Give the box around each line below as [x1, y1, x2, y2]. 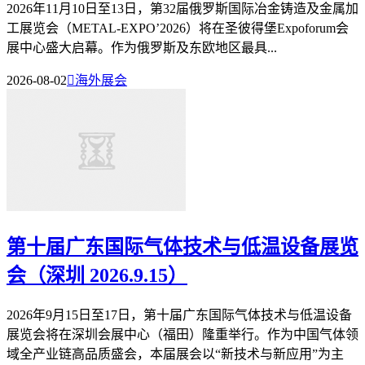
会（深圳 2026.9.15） [7, 264, 187, 286]
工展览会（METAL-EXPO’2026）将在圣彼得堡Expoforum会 [7, 20, 349, 35]
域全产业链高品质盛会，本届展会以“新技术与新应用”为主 [7, 346, 344, 361]
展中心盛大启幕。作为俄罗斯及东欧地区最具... [7, 40, 277, 55]
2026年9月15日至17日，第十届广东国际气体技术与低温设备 [7, 307, 352, 322]
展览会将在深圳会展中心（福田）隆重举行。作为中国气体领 [7, 327, 358, 341]
